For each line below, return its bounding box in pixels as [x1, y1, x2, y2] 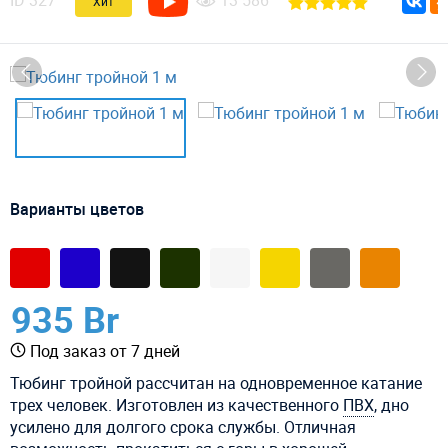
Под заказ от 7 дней [26, 339, 184, 362]
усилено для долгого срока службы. [10, 415, 284, 438]
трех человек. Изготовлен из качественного [10, 393, 343, 416]
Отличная [284, 415, 356, 438]
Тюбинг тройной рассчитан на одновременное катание [10, 371, 422, 394]
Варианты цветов [10, 197, 144, 220]
